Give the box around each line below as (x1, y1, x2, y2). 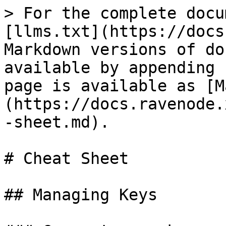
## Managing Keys (4, 186, 157, 204)
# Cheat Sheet (4, 149, 129, 167)
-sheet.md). (4, 113, 109, 131)
